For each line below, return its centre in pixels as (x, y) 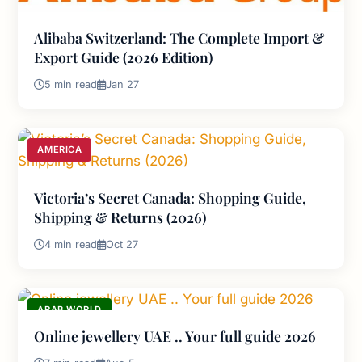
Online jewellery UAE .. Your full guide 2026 (175, 336)
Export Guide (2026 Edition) (124, 57)
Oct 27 (122, 245)
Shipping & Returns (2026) (120, 217)
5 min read (71, 85)
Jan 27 (123, 85)
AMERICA (60, 150)
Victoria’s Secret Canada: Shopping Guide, (170, 198)
